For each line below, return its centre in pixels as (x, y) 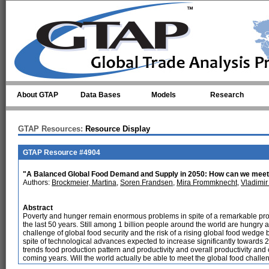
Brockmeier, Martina (84, 183)
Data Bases (101, 95)
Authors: (37, 183)
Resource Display (116, 129)
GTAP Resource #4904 (62, 153)
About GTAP (38, 95)
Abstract (38, 208)
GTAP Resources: (50, 129)
